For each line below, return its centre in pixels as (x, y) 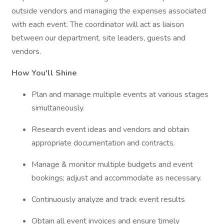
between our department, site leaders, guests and (98, 38)
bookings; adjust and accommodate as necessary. (116, 178)
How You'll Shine (44, 73)
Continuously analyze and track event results (108, 199)
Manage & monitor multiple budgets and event (112, 164)
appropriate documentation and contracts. (103, 143)
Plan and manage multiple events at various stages (120, 94)
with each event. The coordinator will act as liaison (98, 24)
